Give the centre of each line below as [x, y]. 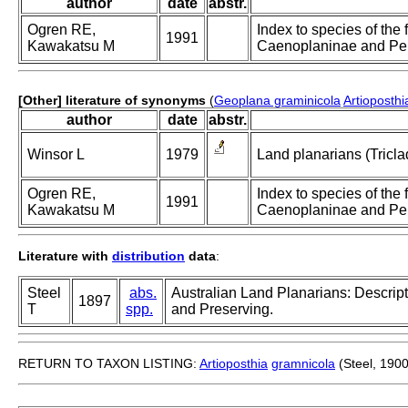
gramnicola [303, 364]
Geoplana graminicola [277, 101]
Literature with [65, 256]
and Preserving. [222, 310]
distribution [148, 256]
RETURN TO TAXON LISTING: [109, 364]
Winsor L [56, 155]
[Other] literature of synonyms [112, 101]
